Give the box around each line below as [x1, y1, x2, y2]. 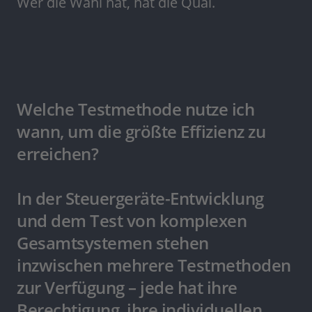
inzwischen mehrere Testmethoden [17, 253, 291, 277]
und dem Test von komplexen [17, 209, 247, 233]
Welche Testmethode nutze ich [17, 97, 254, 121]
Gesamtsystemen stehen [17, 231, 209, 255]
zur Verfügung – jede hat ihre [17, 276, 237, 299]
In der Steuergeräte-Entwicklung [17, 187, 264, 210]
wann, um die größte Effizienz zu [17, 120, 265, 143]
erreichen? [17, 142, 98, 166]
